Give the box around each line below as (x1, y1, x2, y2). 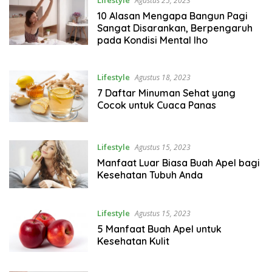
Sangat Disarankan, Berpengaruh (97, 22, 253, 35)
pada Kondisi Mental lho (97, 34, 208, 47)
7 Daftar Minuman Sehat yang (97, 87, 236, 100)
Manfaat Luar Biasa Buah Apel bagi (97, 157, 260, 169)
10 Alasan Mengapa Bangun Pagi (97, 10, 248, 22)
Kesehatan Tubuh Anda (97, 169, 203, 182)
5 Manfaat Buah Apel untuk (97, 223, 222, 236)
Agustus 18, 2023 (134, 72, 191, 83)
